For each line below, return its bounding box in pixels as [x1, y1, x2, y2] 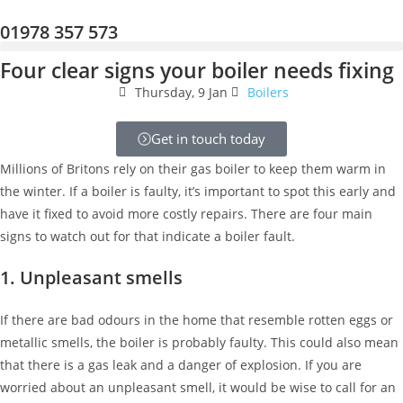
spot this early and [280, 183, 396, 201]
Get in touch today [151, 130, 265, 148]
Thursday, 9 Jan [134, 84, 228, 101]
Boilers [247, 84, 289, 101]
